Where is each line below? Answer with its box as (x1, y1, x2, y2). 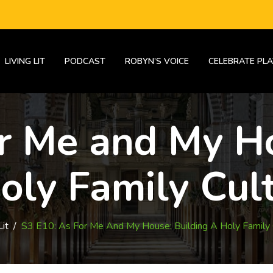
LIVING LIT (5, 55, 45, 67)
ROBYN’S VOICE (125, 55, 189, 67)
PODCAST (65, 55, 105, 67)
